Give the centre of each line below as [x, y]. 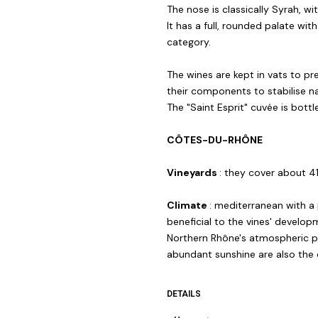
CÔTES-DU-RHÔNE [214, 140]
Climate [188, 205]
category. [188, 42]
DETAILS [183, 294]
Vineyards [193, 173]
